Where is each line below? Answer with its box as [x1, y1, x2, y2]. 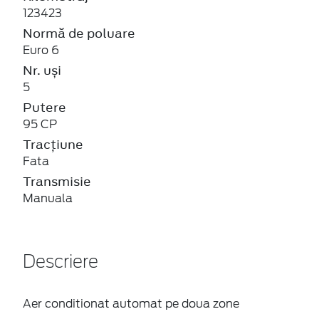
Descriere [23, 253, 98, 271]
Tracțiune [23, 135, 83, 153]
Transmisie [23, 172, 91, 190]
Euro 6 [23, 43, 59, 57]
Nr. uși [23, 61, 61, 79]
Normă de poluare [23, 24, 135, 42]
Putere [23, 98, 66, 116]
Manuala [23, 191, 73, 205]
